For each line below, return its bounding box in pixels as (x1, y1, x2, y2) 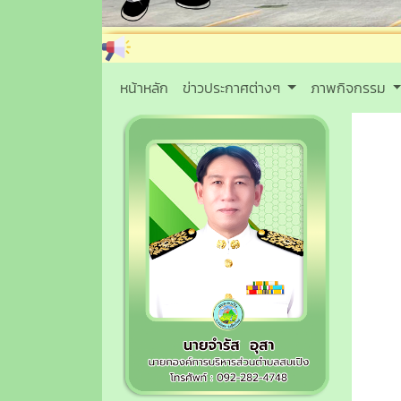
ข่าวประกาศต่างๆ (183, 76, 284, 98)
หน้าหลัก (120, 76, 168, 98)
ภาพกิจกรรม (310, 76, 389, 98)
